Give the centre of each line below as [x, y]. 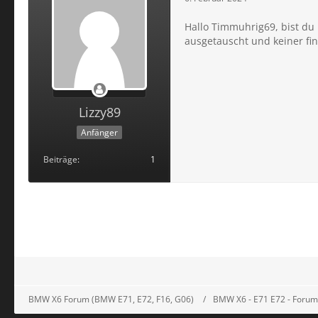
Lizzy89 [99, 112]
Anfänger [99, 132]
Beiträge [60, 159]
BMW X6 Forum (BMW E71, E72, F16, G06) [111, 299]
